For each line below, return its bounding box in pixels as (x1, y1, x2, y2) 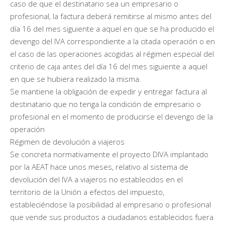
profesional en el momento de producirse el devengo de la (10, 111, 213, 122)
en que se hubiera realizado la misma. (10, 73, 141, 84)
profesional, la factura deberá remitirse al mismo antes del (10, 11, 211, 21)
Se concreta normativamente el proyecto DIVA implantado (10, 149, 208, 159)
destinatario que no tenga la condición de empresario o (10, 98, 201, 109)
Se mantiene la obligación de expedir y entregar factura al (10, 86, 207, 96)
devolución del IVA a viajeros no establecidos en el (10, 174, 183, 184)
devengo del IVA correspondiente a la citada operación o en (10, 36, 215, 46)
